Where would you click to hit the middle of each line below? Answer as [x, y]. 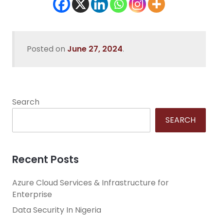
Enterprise [32, 195]
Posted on [47, 49]
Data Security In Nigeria [57, 210]
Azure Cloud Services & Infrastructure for [91, 183]
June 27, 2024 [95, 49]
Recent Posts [45, 160]
